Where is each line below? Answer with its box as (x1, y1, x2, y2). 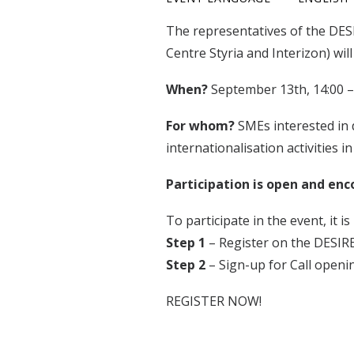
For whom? (166, 117, 235, 135)
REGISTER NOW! (166, 292, 262, 311)
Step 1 (166, 234, 205, 252)
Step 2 (166, 256, 205, 274)
